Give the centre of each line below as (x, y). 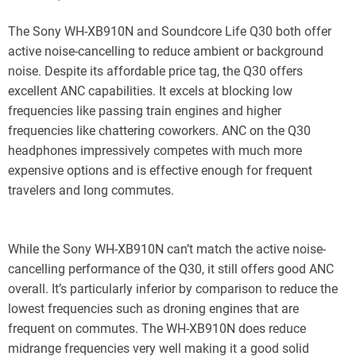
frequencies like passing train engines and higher (145, 110)
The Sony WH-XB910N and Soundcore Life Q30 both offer (170, 31)
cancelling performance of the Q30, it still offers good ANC (171, 269)
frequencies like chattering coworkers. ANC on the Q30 (159, 130)
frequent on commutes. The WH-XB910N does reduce (157, 328)
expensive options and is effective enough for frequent (160, 170)
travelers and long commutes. (91, 190)
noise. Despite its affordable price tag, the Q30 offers (155, 71)
